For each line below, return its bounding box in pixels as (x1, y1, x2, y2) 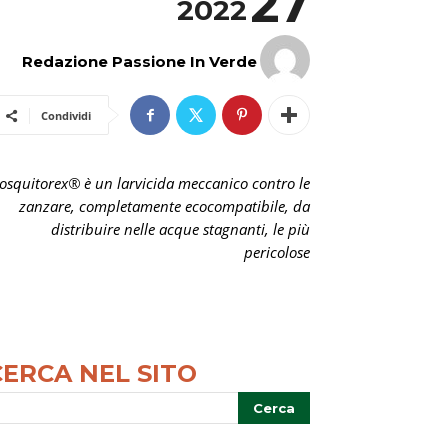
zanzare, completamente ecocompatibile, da (19, 196, 310, 216)
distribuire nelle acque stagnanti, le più (51, 219, 310, 239)
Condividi (41, 108, 91, 123)
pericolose (244, 242, 310, 262)
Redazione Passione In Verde (22, 52, 257, 71)
